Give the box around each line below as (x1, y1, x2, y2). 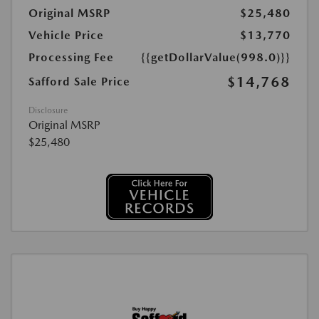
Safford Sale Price (28, 75, 130, 88)
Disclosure (28, 105, 68, 115)
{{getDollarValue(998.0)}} (141, 51, 291, 64)
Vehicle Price (28, 28, 104, 42)
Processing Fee (28, 51, 114, 64)
